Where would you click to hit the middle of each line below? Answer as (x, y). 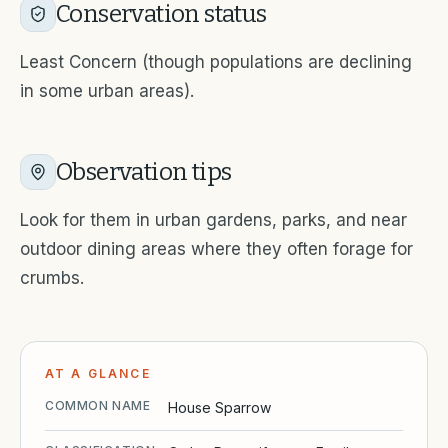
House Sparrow (220, 408)
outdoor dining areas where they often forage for (216, 249)
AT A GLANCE (98, 374)
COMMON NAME (98, 406)
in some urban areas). (107, 91)
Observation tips (144, 172)
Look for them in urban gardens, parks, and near (213, 220)
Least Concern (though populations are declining (216, 62)
